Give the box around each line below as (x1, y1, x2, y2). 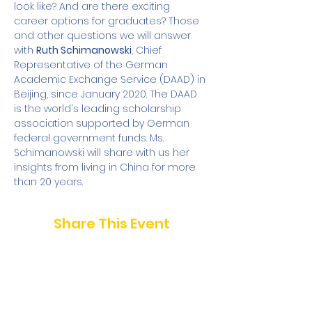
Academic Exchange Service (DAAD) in (14, 72, 208, 86)
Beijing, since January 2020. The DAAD (14, 87, 200, 101)
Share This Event (53, 214, 170, 233)
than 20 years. (14, 175, 83, 189)
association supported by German (14, 116, 192, 130)
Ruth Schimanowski (36, 43, 132, 57)
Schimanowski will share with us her (14, 146, 192, 159)
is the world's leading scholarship (14, 102, 184, 116)
